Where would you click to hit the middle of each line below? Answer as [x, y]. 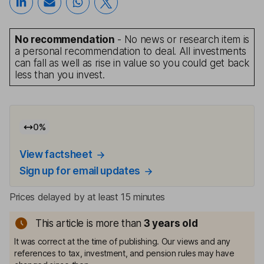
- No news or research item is [182, 39]
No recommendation [65, 39]
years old [175, 223]
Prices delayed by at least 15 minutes [88, 197]
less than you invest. [60, 75]
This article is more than [88, 223]
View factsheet [56, 154]
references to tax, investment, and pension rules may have [124, 253]
